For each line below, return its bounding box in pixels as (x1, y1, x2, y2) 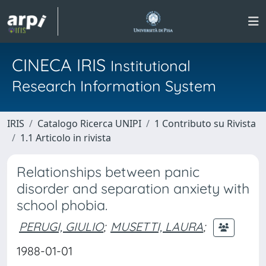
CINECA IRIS (12, 54, 110, 75)
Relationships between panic (17, 163, 199, 180)
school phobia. (17, 197, 107, 214)
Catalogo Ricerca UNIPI (37, 117, 141, 130)
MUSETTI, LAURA (110, 218, 203, 234)
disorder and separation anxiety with (17, 180, 249, 197)
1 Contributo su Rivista (154, 117, 256, 130)
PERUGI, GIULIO (19, 218, 103, 234)
